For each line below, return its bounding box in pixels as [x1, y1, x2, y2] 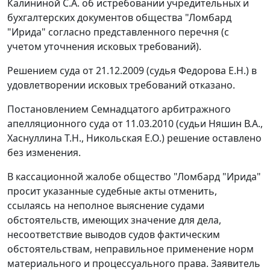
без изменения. [7, 146, 81, 160]
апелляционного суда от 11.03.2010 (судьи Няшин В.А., [7, 117, 263, 131]
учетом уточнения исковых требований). [7, 40, 201, 54]
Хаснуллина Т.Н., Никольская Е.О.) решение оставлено [7, 131, 262, 145]
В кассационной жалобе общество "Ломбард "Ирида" [7, 170, 261, 184]
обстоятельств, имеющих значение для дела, [7, 213, 221, 227]
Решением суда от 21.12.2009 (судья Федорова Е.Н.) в [7, 64, 257, 78]
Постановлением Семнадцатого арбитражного [7, 102, 231, 116]
